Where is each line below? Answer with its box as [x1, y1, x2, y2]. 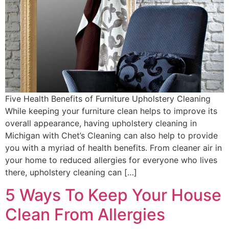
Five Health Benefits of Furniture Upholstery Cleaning [5, 93, 213, 104]
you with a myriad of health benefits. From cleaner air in [5, 142, 222, 153]
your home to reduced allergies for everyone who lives [5, 154, 217, 165]
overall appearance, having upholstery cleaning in [5, 118, 197, 128]
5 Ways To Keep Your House [5, 185, 221, 205]
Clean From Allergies [5, 204, 165, 225]
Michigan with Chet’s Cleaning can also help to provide [5, 130, 218, 141]
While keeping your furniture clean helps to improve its [5, 105, 217, 116]
